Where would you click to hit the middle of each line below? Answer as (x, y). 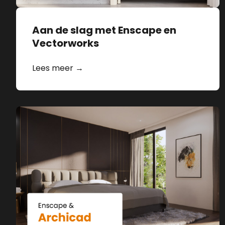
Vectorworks (66, 43)
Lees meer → (58, 68)
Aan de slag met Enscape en (104, 30)
